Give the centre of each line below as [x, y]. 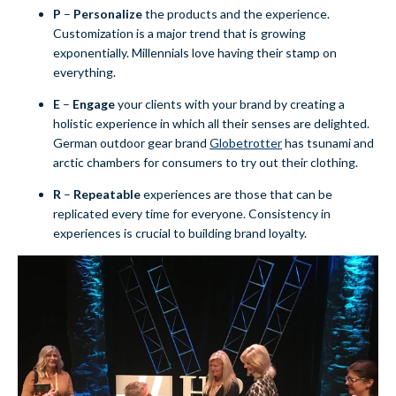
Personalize [108, 14]
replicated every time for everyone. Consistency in [192, 214]
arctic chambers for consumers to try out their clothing [204, 163]
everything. [84, 72]
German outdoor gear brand [131, 143]
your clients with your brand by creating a [230, 104]
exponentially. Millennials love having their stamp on [195, 53]
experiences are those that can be [236, 194]
